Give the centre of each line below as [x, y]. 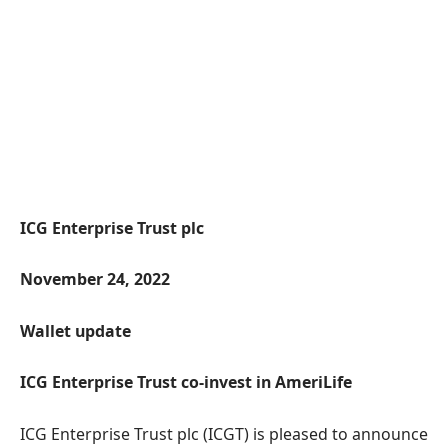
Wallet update [75, 330]
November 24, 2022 [95, 279]
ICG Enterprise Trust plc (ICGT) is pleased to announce [224, 433]
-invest [227, 382]
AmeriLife [313, 382]
